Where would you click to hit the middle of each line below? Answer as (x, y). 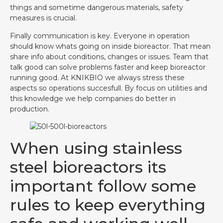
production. (30, 109)
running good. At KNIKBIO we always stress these (97, 77)
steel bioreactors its (88, 167)
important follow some (103, 186)
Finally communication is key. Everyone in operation (100, 36)
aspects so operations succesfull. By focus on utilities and (109, 88)
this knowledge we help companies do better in (93, 98)
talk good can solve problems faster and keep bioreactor (108, 67)
